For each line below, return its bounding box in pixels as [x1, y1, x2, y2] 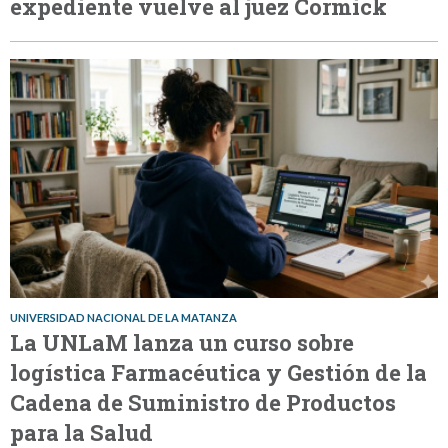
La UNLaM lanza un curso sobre [10, 327, 354, 357]
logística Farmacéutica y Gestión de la [10, 357, 427, 387]
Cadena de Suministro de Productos [10, 387, 396, 417]
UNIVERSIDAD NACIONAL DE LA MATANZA [10, 310, 237, 324]
